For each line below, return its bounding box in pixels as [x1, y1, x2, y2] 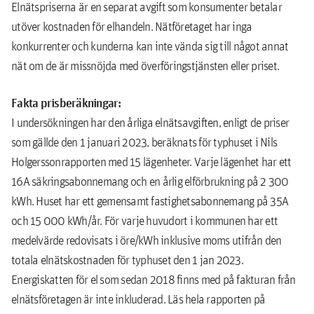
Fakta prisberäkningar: [11, 94, 122, 111]
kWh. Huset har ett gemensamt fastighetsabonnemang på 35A [11, 193, 288, 210]
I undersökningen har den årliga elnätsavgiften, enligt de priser [11, 114, 289, 131]
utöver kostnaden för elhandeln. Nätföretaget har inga [11, 18, 252, 35]
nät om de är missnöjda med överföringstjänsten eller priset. [11, 57, 279, 74]
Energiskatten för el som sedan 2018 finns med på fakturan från [11, 271, 296, 288]
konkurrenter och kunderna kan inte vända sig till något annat [11, 38, 289, 55]
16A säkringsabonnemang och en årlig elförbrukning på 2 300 [11, 173, 289, 190]
